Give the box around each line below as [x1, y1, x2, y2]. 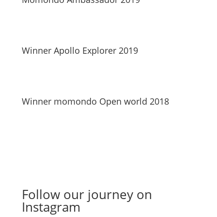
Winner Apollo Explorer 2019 [21, 45, 138, 56]
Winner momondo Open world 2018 [21, 95, 169, 107]
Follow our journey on [21, 186, 152, 203]
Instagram [21, 198, 80, 216]
